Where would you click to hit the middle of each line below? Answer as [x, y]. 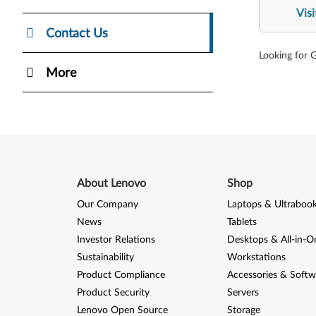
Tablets [242, 222]
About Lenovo [111, 183]
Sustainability [105, 257]
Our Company [107, 204]
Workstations [256, 257]
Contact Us [77, 34]
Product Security [113, 292]
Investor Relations [116, 239]
